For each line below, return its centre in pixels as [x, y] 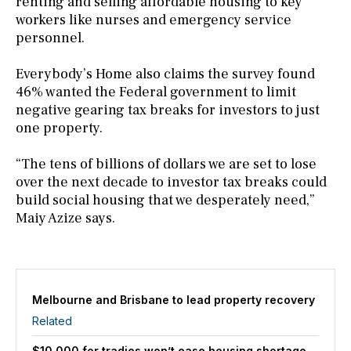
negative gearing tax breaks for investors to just [168, 110]
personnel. [50, 38]
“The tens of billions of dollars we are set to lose [166, 164]
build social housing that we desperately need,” [165, 200]
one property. [59, 128]
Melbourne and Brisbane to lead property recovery [174, 299]
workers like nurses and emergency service [154, 20]
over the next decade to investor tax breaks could [171, 182]
